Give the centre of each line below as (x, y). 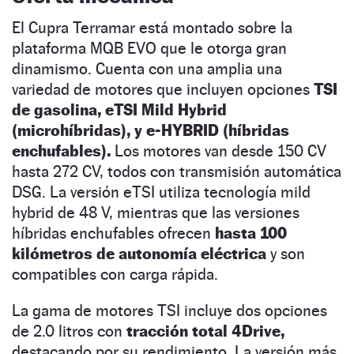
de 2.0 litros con (69, 331)
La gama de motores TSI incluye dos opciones (169, 310)
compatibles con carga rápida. (115, 274)
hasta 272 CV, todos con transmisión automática (177, 171)
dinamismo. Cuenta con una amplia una (147, 68)
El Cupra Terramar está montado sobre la (152, 27)
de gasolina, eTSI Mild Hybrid (119, 109)
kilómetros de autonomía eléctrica (139, 253)
